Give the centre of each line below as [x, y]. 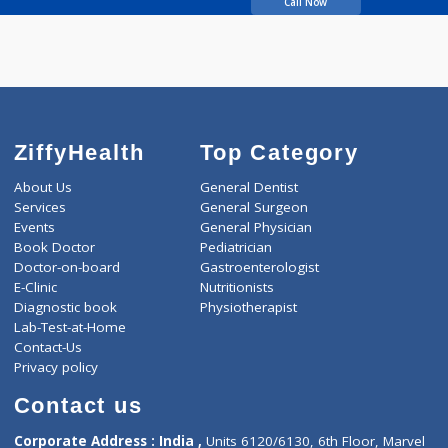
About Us [47, 307]
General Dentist [277, 307]
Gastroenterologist [288, 396]
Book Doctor [60, 374]
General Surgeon [282, 329]
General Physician [284, 351]
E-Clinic [39, 418]
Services [44, 329]
